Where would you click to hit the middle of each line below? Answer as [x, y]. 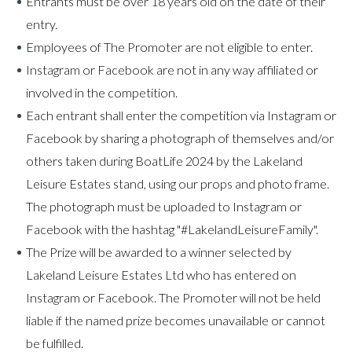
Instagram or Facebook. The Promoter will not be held [173, 297]
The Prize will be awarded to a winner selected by [159, 252]
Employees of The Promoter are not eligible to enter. [169, 47]
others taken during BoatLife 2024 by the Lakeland [164, 161]
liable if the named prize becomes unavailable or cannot [176, 320]
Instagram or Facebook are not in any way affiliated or [172, 70]
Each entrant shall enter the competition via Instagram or [181, 115]
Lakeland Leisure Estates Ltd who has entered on [161, 275]
